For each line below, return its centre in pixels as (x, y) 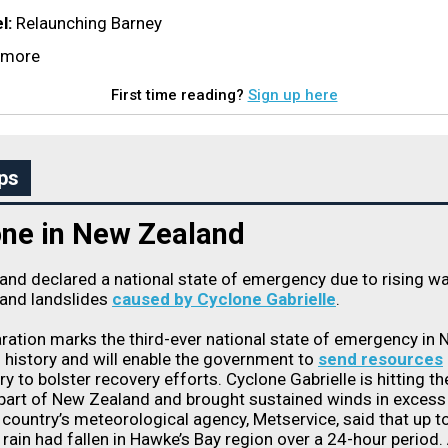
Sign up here (292, 95)
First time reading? (179, 95)
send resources (380, 359)
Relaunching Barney (87, 23)
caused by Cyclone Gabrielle (224, 299)
